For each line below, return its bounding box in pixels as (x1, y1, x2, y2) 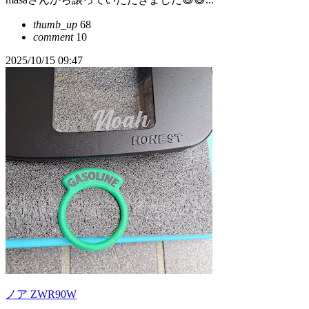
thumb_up (33, 19, 77, 30)
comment (33, 31, 73, 43)
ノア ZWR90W (6, 288, 77, 300)
